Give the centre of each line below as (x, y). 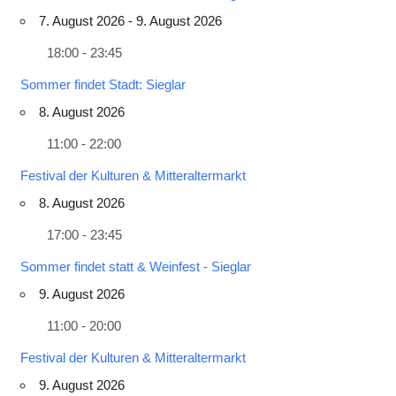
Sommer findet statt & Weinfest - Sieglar (135, 266)
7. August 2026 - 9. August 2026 (130, 20)
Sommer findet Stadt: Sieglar (103, 84)
